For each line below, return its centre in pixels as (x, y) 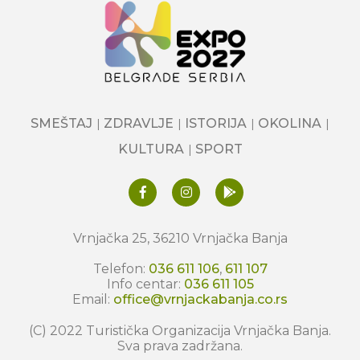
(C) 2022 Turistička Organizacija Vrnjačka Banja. (180, 330)
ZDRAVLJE (139, 123)
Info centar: (145, 284)
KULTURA (151, 149)
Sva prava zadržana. (180, 346)
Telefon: (121, 268)
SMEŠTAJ (61, 123)
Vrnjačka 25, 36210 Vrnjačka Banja (180, 238)
